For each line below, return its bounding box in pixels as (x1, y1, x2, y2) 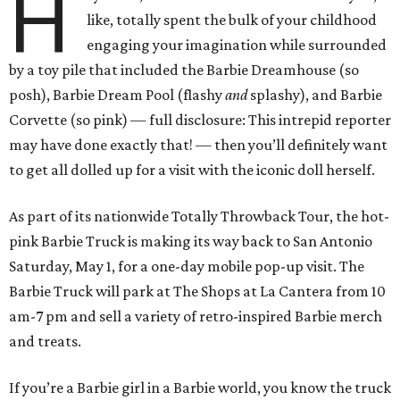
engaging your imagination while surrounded (87, 36, 387, 54)
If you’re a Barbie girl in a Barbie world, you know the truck (9, 379, 391, 397)
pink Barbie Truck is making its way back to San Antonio (9, 232, 372, 251)
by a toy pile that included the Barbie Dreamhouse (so (9, 61, 359, 79)
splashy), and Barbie (247, 86, 382, 104)
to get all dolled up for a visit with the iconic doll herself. (9, 161, 375, 179)
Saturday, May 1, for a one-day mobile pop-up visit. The (9, 257, 364, 276)
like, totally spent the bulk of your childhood (87, 11, 378, 29)
